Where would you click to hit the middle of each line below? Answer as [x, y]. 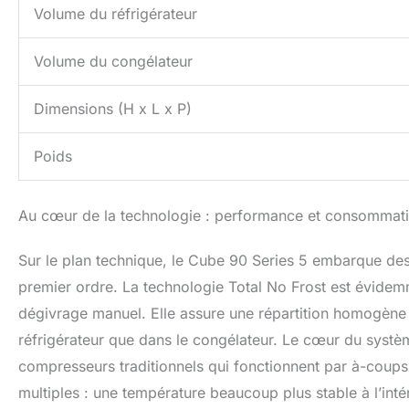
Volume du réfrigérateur [115, 14]
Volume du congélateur [113, 62]
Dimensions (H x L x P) [113, 109]
